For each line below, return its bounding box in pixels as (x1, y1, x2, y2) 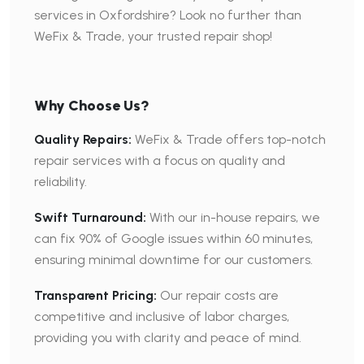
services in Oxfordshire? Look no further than (34, 7, 301, 23)
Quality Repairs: (34, 132, 135, 147)
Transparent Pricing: (34, 288, 157, 303)
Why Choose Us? (34, 97, 149, 115)
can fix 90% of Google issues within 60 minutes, (34, 231, 313, 246)
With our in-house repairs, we (146, 210, 320, 225)
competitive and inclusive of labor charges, (34, 309, 289, 324)
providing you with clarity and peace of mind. (34, 330, 301, 345)
